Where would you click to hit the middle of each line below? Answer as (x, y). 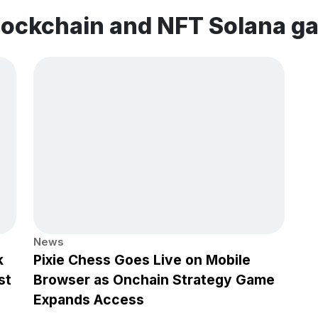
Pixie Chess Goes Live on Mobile (142, 260)
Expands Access (89, 300)
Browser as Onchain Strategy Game (154, 280)
